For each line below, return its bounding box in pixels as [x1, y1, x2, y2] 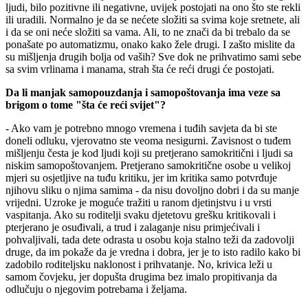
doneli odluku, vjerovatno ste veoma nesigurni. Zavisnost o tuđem [5, 134, 291, 146]
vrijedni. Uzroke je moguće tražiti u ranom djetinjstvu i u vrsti [5, 196, 272, 208]
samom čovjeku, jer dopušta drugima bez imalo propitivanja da [5, 270, 277, 283]
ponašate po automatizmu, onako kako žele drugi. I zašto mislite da [5, 38, 295, 50]
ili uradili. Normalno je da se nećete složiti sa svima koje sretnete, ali [5, 13, 300, 25]
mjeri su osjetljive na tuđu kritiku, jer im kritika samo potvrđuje [5, 171, 277, 184]
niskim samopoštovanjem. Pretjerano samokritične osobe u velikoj [5, 159, 291, 171]
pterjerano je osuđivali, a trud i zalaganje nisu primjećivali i [5, 221, 260, 233]
